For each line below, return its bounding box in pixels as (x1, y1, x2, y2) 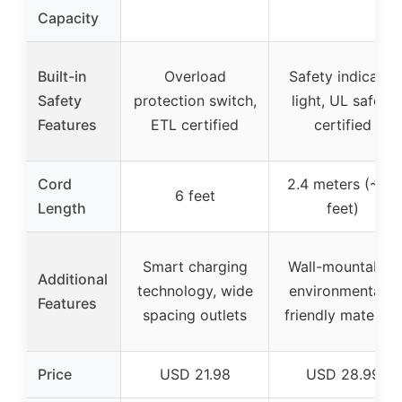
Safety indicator (288, 67, 398, 86)
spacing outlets (143, 306, 247, 325)
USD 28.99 (305, 365, 380, 384)
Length (38, 199, 86, 218)
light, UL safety (291, 92, 395, 110)
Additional (38, 270, 108, 289)
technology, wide (136, 282, 253, 301)
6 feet (174, 187, 215, 205)
